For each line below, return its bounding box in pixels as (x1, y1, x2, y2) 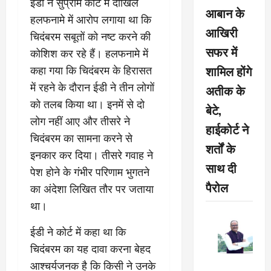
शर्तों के (205, 139, 235, 158)
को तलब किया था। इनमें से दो (30, 97, 145, 112)
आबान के (205, 4, 244, 22)
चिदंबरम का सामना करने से (30, 131, 132, 146)
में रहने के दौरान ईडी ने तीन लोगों (30, 80, 154, 95)
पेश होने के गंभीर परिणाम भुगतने (30, 165, 149, 180)
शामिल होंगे (205, 62, 252, 80)
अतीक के (205, 81, 245, 100)
